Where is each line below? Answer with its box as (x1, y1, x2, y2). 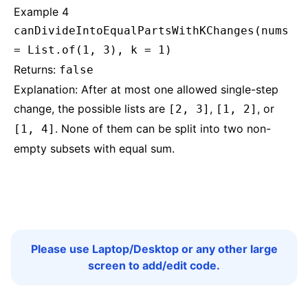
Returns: (14, 63, 59, 76)
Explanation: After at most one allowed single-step (14, 82, 278, 96)
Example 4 (14, 5, 69, 19)
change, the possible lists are (14, 102, 168, 115)
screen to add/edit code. (88, 258, 220, 272)
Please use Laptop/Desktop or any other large (30, 242, 278, 256)
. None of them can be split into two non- (55, 122, 271, 135)
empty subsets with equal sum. (14, 142, 175, 155)
